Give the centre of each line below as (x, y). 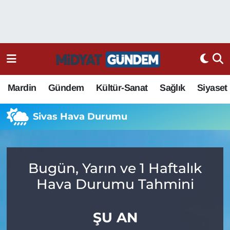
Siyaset (212, 88)
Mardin (22, 88)
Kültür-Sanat (122, 88)
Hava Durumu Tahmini (115, 184)
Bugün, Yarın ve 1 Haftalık (115, 168)
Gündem (66, 88)
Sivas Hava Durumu (80, 116)
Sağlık (172, 88)
